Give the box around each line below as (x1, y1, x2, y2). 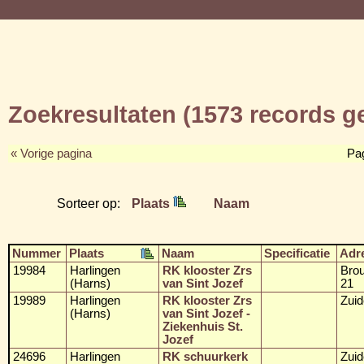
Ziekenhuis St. (162, 319, 243, 333)
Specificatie (264, 246, 330, 260)
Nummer (12, 246, 61, 260)
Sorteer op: (57, 195, 123, 210)
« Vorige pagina (11, 146, 92, 160)
